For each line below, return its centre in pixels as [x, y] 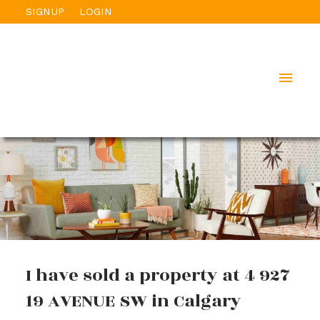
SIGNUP [45, 11]
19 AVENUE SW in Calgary [133, 301]
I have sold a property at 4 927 [157, 275]
